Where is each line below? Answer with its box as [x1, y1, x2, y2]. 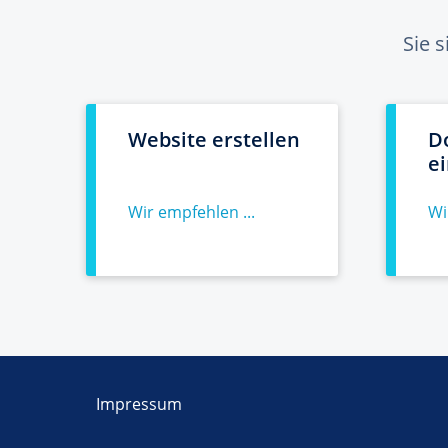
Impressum [96, 393, 182, 415]
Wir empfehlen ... [128, 201, 255, 223]
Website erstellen [128, 126, 300, 153]
